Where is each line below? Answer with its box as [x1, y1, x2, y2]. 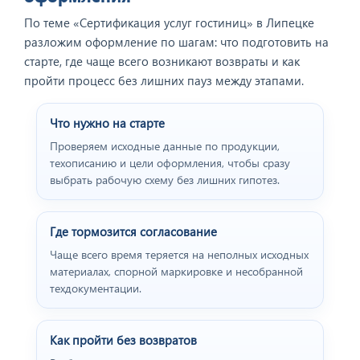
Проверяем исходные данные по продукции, [50, 137, 280, 153]
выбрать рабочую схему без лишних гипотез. [50, 171, 280, 187]
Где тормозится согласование [50, 223, 217, 239]
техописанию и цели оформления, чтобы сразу [50, 154, 290, 170]
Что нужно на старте [50, 114, 165, 131]
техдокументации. [50, 280, 141, 296]
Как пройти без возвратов [50, 331, 197, 348]
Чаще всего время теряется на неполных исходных [50, 246, 309, 262]
